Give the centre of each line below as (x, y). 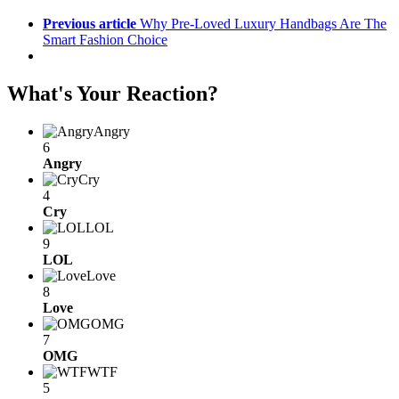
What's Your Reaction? (113, 94)
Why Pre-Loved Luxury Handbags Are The (263, 24)
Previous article (90, 24)
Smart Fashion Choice (105, 40)
